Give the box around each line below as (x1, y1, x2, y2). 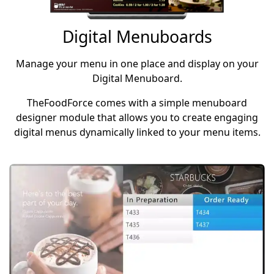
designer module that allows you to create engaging (16, 110, 258, 124)
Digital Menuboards (62, 25, 212, 48)
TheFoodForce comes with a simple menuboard (27, 95, 247, 109)
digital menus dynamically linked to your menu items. (13, 125, 261, 139)
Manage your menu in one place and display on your (15, 56, 259, 70)
